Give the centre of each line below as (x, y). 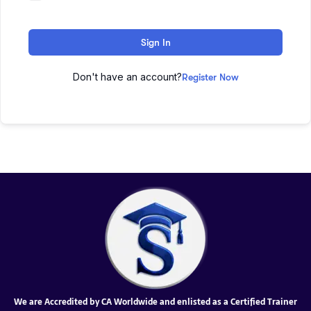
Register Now (210, 77)
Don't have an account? (127, 77)
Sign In (155, 43)
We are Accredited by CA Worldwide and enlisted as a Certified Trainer (155, 302)
